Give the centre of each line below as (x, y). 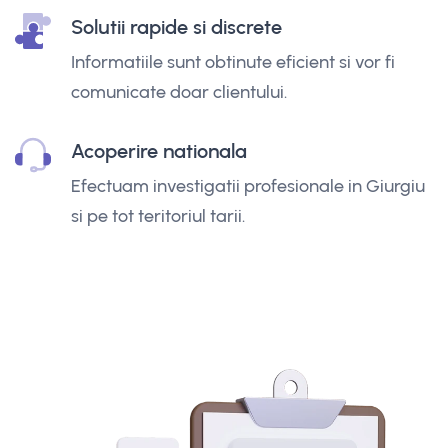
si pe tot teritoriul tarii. (158, 215)
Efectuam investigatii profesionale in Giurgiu (248, 185)
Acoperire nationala (159, 150)
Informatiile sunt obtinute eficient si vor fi (233, 61)
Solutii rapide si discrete (176, 26)
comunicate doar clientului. (179, 91)
